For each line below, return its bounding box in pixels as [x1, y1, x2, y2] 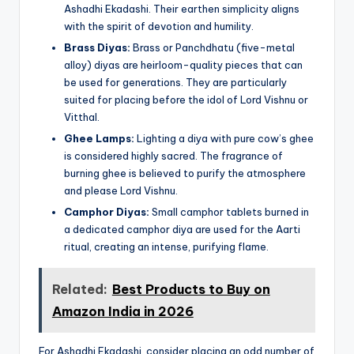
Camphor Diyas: [64, 205, 149, 218]
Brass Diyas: [64, 40, 130, 54]
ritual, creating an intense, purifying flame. [64, 239, 269, 253]
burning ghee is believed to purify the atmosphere [64, 166, 306, 179]
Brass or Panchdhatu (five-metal [130, 40, 295, 54]
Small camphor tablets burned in [149, 205, 309, 218]
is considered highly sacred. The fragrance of [64, 149, 283, 162]
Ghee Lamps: [64, 131, 134, 145]
